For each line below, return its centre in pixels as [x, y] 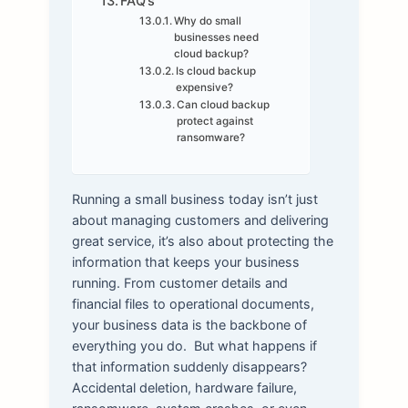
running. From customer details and [179, 283]
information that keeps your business [185, 262]
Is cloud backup [216, 71]
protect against [215, 122]
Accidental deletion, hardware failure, [184, 388]
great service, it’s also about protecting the [202, 241]
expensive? [205, 88]
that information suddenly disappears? [189, 367]
